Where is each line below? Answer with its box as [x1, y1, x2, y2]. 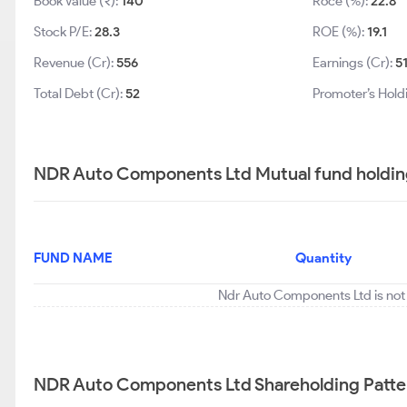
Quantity [295, 250, 352, 266]
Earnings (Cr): [312, 55, 395, 71]
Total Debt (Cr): [34, 85, 125, 102]
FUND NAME [34, 250, 113, 266]
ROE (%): [312, 24, 367, 40]
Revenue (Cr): [34, 55, 116, 71]
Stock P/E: [34, 24, 94, 40]
